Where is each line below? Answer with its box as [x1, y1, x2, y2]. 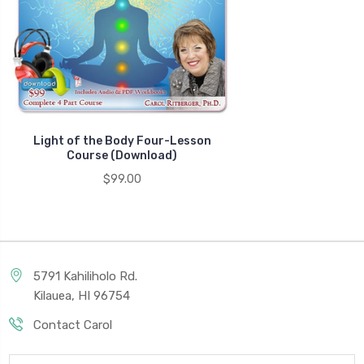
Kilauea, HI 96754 [33, 288, 130, 303]
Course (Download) [67, 148, 177, 162]
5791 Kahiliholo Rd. [33, 268, 137, 284]
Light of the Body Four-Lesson [32, 133, 211, 148]
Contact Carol [33, 317, 112, 332]
